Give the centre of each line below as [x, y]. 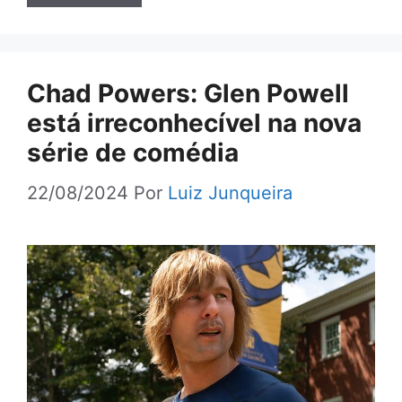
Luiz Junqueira [230, 192]
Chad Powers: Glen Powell [188, 93]
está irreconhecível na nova [194, 122]
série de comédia [133, 152]
